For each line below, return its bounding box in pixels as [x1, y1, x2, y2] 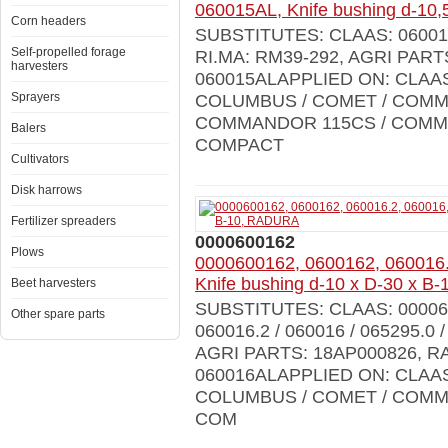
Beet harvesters [11, 276, 96, 290]
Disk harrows [11, 183, 82, 197]
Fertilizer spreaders [11, 214, 116, 228]
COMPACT [195, 135, 284, 155]
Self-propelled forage [11, 45, 126, 59]
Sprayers [11, 90, 60, 104]
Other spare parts [11, 307, 105, 321]
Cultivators [11, 152, 69, 166]
